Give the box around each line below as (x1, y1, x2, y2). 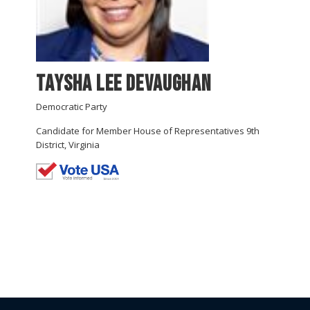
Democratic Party (36, 100, 107, 113)
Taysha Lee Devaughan (36, 70, 211, 98)
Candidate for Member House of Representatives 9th (36, 124, 259, 137)
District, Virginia (36, 138, 100, 151)
